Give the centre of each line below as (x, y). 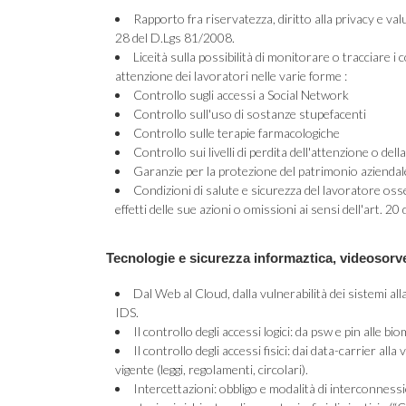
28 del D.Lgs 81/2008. (175, 38)
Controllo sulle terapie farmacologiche (237, 133)
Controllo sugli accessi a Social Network (241, 95)
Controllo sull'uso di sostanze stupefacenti (250, 114)
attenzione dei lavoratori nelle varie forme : (231, 76)
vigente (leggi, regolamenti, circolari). (212, 369)
